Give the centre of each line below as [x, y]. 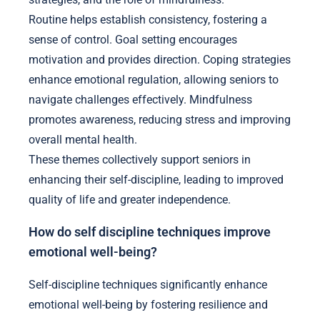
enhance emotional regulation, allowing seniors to [154, 79]
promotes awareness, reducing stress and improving [160, 119]
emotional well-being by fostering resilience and [148, 304]
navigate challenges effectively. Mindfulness [140, 99]
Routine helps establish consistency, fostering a [148, 19]
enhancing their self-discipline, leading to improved [156, 179]
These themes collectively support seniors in [140, 159]
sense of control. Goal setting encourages [133, 39]
